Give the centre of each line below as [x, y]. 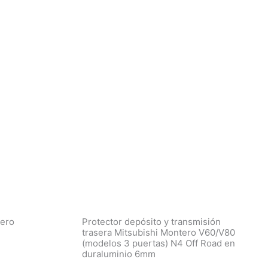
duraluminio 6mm [119, 254]
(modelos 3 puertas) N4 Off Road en [159, 243]
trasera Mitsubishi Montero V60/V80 [159, 232]
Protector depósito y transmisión [151, 221]
